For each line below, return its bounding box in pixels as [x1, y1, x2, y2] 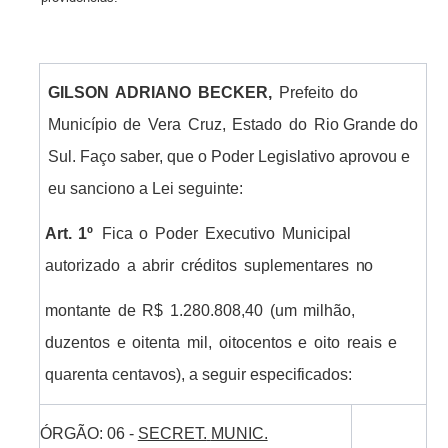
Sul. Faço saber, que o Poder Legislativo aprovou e [47, 148, 410, 166]
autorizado [44, 257, 120, 275]
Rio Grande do [313, 116, 418, 134]
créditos [181, 257, 238, 275]
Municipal [281, 225, 351, 243]
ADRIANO [115, 84, 192, 102]
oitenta [132, 334, 181, 352]
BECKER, [198, 84, 273, 102]
